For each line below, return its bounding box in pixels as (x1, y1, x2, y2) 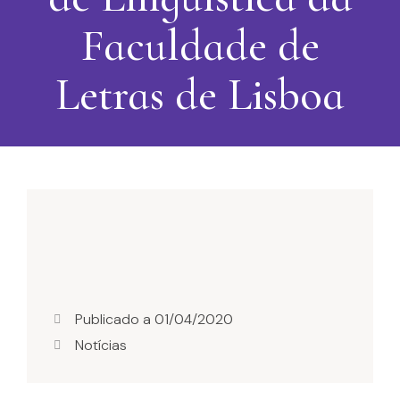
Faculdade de (80, 19, 320, 72)
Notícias (75, 336, 127, 354)
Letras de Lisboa (55, 68, 345, 121)
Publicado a (75, 310, 154, 329)
